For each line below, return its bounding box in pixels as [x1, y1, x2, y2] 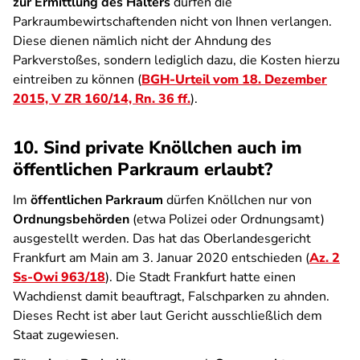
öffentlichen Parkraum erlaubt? [13, 157, 272, 182]
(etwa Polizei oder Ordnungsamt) [129, 211, 325, 228]
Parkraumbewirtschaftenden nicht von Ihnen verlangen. [13, 13, 332, 31]
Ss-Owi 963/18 [13, 268, 105, 286]
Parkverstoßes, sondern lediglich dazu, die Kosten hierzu [13, 51, 340, 69]
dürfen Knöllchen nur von [163, 191, 312, 209]
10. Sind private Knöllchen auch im [13, 136, 302, 160]
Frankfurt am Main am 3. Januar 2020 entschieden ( [13, 249, 309, 267]
